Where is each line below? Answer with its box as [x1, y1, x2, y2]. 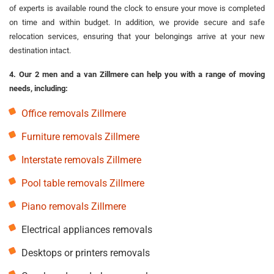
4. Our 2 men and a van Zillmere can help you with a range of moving [9, 69, 265, 79]
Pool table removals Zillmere [21, 177, 144, 189]
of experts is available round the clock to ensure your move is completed [9, 3, 265, 13]
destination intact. [9, 45, 71, 55]
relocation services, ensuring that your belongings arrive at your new [9, 31, 265, 41]
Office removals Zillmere [21, 107, 126, 119]
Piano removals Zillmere [21, 200, 126, 212]
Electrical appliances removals [21, 223, 152, 235]
